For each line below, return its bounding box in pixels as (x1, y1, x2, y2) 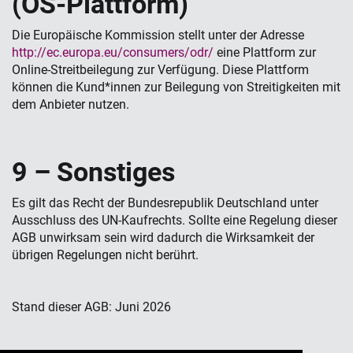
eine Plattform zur (214, 45, 316, 60)
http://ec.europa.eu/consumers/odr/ (12, 45, 214, 60)
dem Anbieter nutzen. (12, 97, 129, 112)
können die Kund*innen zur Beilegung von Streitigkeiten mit (12, 80, 340, 95)
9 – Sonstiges (12, 153, 175, 189)
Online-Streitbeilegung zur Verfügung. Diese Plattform (12, 62, 309, 77)
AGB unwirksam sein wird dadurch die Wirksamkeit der (12, 230, 314, 245)
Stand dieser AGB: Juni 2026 (12, 299, 171, 314)
